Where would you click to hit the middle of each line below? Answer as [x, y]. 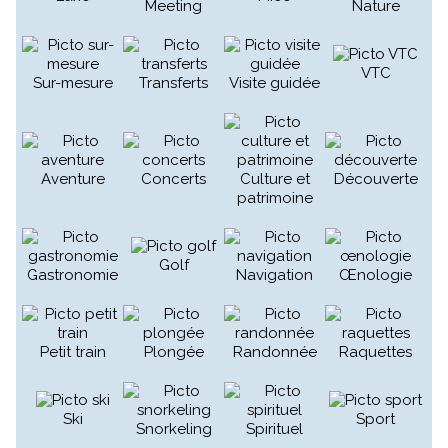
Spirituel [274, 429]
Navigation [274, 275]
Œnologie [375, 275]
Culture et [274, 179]
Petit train [72, 352]
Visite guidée [274, 83]
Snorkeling [173, 429]
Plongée [173, 352]
